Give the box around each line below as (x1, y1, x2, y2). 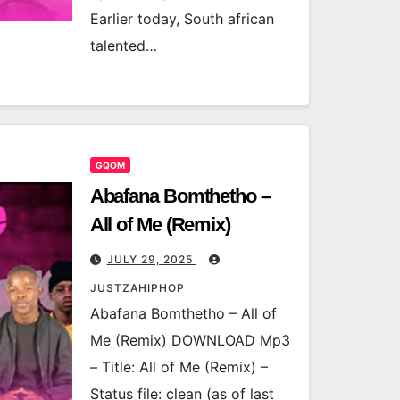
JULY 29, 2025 (106, 253, 196, 266)
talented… (89, 37, 157, 54)
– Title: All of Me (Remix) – (89, 358, 268, 376)
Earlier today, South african (89, 10, 274, 28)
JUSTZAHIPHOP (89, 281, 185, 295)
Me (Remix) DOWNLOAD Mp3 (89, 331, 290, 349)
